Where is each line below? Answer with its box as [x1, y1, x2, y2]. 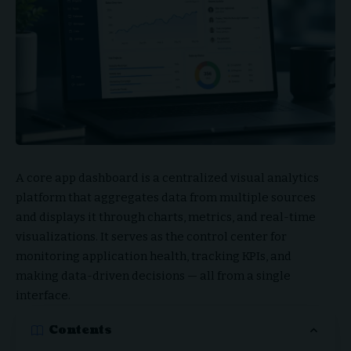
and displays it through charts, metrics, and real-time [16, 209, 316, 224]
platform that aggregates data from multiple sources [16, 190, 316, 204]
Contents [49, 322, 112, 339]
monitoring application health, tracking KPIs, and [16, 248, 291, 263]
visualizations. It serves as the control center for [16, 229, 287, 244]
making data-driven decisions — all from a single [16, 268, 291, 283]
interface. [16, 288, 71, 302]
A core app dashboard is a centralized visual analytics [16, 170, 319, 185]
